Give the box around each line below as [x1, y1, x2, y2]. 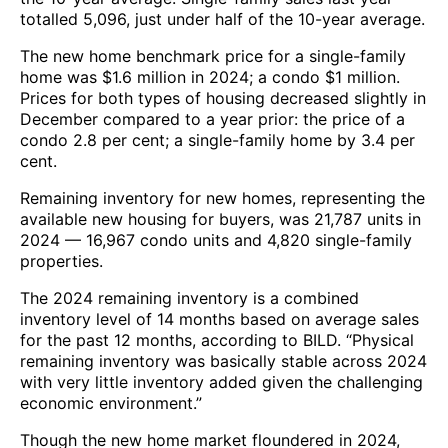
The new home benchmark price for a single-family [20, 45, 406, 66]
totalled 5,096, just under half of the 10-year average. [20, 8, 425, 29]
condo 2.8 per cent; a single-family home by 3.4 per [20, 129, 415, 150]
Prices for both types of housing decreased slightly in [20, 87, 426, 108]
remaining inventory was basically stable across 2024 [20, 350, 427, 371]
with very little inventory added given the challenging [20, 371, 423, 392]
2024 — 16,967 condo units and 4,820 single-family [20, 229, 412, 250]
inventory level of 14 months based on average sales [20, 308, 419, 329]
